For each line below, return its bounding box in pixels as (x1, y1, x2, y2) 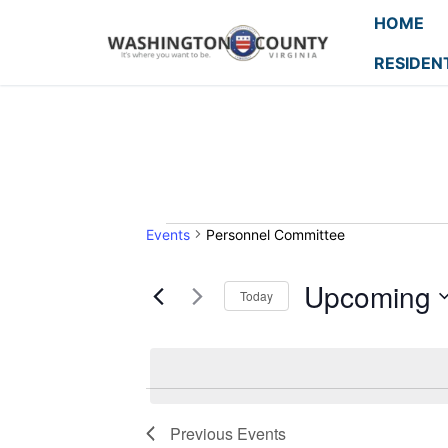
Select (303, 316, 350, 337)
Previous (170, 421, 237, 445)
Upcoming (304, 275, 431, 316)
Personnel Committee (206, 225, 345, 243)
